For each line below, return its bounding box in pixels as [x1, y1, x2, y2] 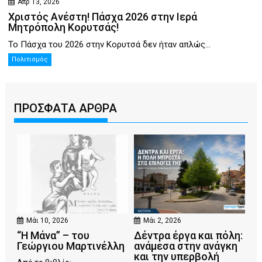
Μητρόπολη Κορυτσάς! [8, 20, 119, 33]
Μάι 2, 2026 [143, 216, 181, 225]
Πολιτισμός [12, 55, 49, 63]
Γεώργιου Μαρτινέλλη [17, 240, 125, 253]
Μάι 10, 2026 [26, 216, 69, 225]
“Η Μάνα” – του [17, 229, 90, 242]
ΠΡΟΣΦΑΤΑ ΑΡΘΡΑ [14, 101, 118, 115]
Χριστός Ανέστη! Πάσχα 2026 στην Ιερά [8, 10, 198, 23]
